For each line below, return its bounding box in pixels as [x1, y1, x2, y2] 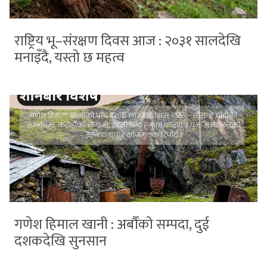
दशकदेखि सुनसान [14, 229, 107, 253]
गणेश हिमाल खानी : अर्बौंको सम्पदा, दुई [14, 212, 209, 237]
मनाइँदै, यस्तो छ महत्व [14, 45, 125, 70]
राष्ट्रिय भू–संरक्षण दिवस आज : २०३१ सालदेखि [14, 29, 241, 53]
